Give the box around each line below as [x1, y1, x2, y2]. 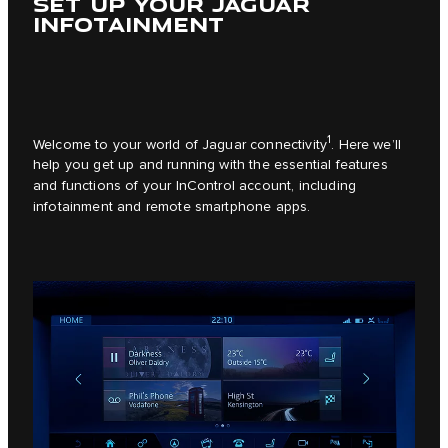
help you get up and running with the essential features [33, 157, 388, 174]
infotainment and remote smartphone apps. [33, 199, 311, 216]
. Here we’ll [331, 136, 402, 153]
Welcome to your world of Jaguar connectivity [33, 136, 328, 153]
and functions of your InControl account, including [33, 178, 357, 195]
